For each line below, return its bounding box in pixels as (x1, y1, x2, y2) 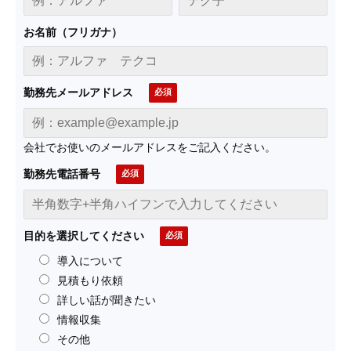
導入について (57, 255, 123, 268)
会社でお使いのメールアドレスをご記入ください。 (24, 141, 276, 154)
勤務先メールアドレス (24, 87, 133, 100)
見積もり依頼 (57, 274, 123, 288)
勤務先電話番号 (24, 168, 100, 181)
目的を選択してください (24, 230, 144, 243)
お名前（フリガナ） (24, 27, 122, 39)
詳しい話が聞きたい (57, 294, 156, 307)
